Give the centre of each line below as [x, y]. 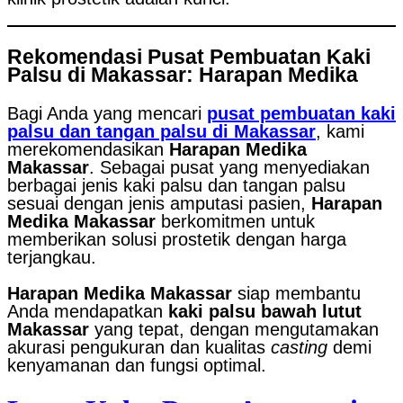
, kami [340, 132]
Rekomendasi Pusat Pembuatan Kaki [189, 57]
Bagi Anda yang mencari [107, 114]
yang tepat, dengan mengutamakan [234, 330]
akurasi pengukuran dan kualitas [139, 348]
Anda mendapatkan [88, 312]
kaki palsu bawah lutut [265, 312]
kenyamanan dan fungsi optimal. [137, 366]
